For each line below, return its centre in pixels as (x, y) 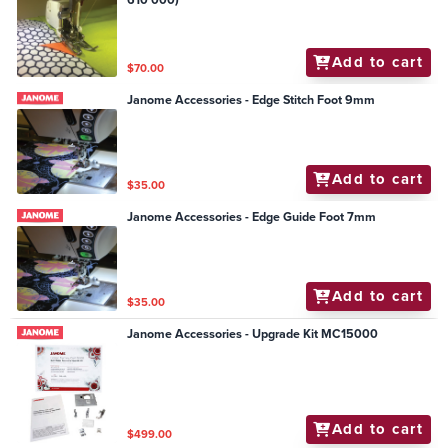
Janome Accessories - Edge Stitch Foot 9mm (251, 99)
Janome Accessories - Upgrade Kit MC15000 (253, 334)
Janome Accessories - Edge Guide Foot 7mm (252, 216)
